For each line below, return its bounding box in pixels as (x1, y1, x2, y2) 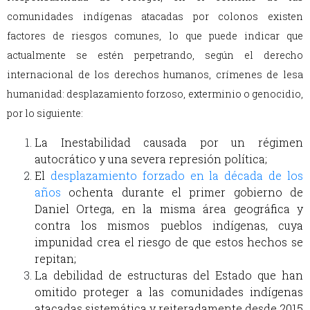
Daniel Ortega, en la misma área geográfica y (35, 201, 303, 217)
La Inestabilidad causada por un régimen (35, 135, 303, 150)
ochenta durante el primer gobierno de (69, 185, 304, 200)
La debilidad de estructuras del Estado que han (35, 268, 303, 283)
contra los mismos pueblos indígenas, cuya (35, 218, 303, 233)
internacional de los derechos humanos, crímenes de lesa (7, 68, 303, 82)
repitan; (35, 251, 79, 266)
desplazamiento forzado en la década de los (50, 168, 304, 183)
